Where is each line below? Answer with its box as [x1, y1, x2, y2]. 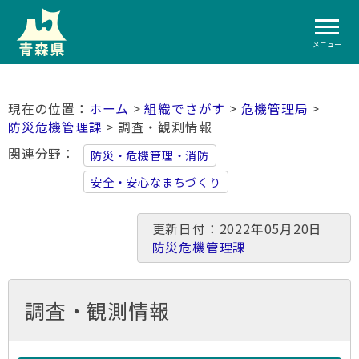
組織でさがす [144, 99, 226, 118]
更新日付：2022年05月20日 [151, 220, 336, 238]
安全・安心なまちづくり [91, 174, 221, 190]
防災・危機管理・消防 [91, 147, 209, 163]
